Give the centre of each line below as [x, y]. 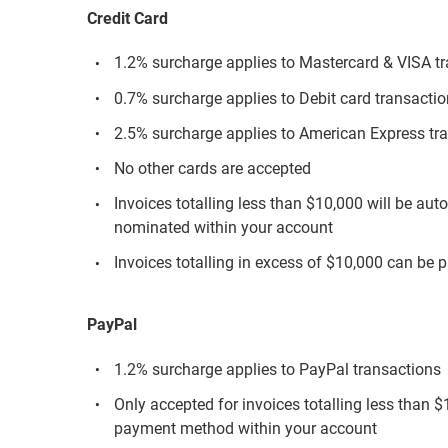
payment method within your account [246, 428]
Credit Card [127, 18]
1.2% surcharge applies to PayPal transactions [278, 369]
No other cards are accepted [213, 169]
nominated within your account [224, 228]
